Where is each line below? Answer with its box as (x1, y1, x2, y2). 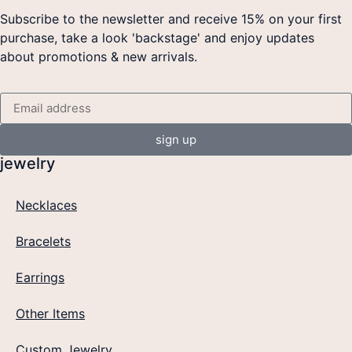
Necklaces (16, 196, 77, 213)
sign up (156, 132, 196, 148)
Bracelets (16, 233, 71, 249)
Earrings (16, 269, 64, 285)
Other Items (16, 305, 85, 321)
